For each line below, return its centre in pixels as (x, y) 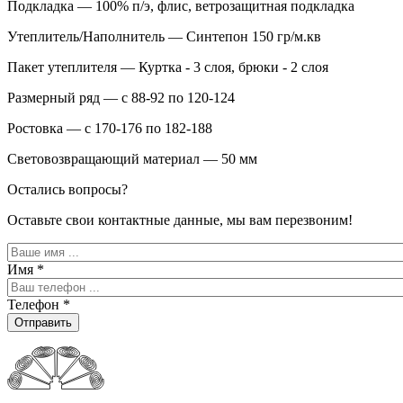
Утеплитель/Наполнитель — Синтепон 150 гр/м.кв (164, 37)
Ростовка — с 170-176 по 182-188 (110, 129)
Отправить (43, 323)
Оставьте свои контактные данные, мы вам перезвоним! (180, 220)
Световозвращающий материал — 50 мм (132, 159)
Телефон (35, 305)
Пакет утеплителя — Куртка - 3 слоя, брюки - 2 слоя (168, 67)
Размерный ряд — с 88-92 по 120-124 (121, 98)
